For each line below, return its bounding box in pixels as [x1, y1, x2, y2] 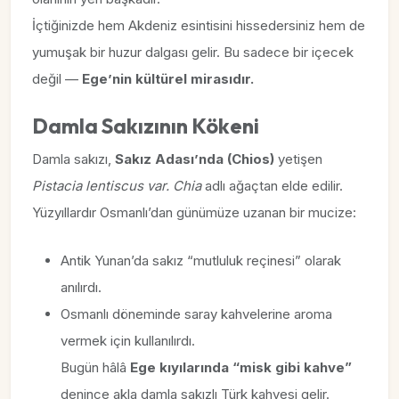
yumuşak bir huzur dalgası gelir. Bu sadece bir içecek [32, 44, 354, 61]
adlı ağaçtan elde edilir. [201, 177, 343, 194]
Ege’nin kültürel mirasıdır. [82, 70, 254, 87]
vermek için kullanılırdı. [61, 332, 195, 349]
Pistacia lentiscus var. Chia [32, 177, 201, 194]
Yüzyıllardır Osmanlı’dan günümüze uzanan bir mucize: [32, 204, 356, 221]
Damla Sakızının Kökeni [32, 113, 259, 139]
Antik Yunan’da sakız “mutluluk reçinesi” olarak [61, 252, 341, 269]
